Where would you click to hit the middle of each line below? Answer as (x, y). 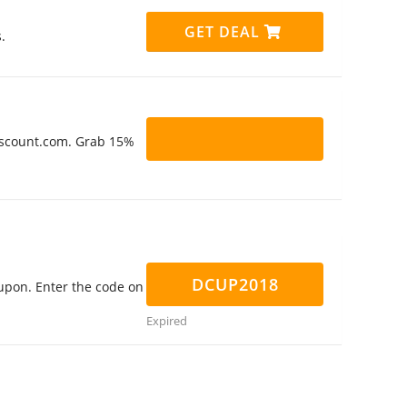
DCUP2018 (235, 284)
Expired (167, 321)
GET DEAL (225, 32)
